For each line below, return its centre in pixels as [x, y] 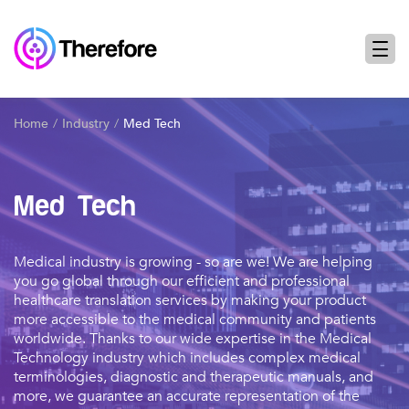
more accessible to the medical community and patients [195, 320]
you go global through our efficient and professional [182, 281]
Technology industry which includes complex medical [187, 358]
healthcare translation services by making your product [190, 300]
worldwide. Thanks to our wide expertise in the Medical [193, 339]
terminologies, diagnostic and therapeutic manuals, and [194, 377]
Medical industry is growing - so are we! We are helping [193, 262]
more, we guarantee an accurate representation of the [187, 396]
